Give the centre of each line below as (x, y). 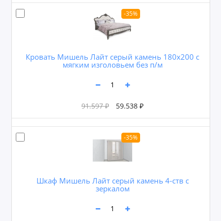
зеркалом (112, 188)
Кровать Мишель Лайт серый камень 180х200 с (112, 56)
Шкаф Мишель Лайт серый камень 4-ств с (112, 180)
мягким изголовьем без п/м (112, 64)
